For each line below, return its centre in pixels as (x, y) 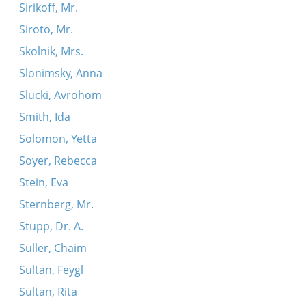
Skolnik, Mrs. (51, 51)
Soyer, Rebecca (58, 161)
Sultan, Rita (48, 292)
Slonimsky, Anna (60, 73)
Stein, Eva (43, 182)
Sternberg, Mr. (56, 204)
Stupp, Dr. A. (51, 226)
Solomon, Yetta (58, 139)
